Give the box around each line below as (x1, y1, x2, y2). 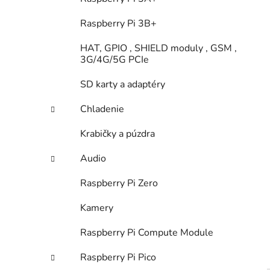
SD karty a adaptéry (80, 78, 165, 92)
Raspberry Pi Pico (80, 251, 156, 265)
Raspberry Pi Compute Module (80, 226, 213, 240)
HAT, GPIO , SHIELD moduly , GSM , (80, 42, 237, 55)
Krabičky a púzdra (80, 127, 155, 141)
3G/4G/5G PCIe (80, 53, 149, 67)
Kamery (80, 201, 113, 215)
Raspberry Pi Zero (80, 177, 158, 190)
